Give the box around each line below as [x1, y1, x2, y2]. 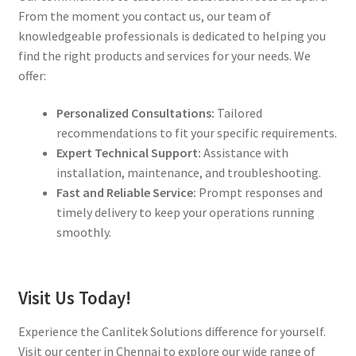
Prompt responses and [195, 184, 323, 201]
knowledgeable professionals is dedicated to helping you [17, 27, 326, 44]
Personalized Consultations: [56, 105, 215, 122]
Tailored [214, 105, 262, 122]
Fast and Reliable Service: [56, 184, 196, 201]
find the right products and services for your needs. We [17, 47, 311, 64]
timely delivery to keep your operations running [56, 204, 315, 221]
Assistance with [200, 145, 288, 161]
